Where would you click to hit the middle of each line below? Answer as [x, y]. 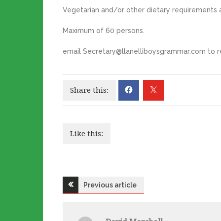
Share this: [89, 90]
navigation [104, 206]
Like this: [87, 133]
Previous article [110, 185]
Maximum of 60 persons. [104, 30]
